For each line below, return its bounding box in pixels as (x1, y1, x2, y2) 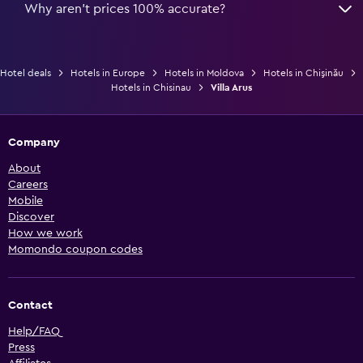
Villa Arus (211, 82, 252, 92)
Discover (8, 211, 54, 223)
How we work (8, 227, 83, 239)
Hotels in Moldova (164, 67, 244, 78)
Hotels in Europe (70, 67, 145, 78)
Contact (8, 299, 53, 311)
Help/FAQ (8, 325, 60, 337)
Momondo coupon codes (8, 243, 143, 255)
